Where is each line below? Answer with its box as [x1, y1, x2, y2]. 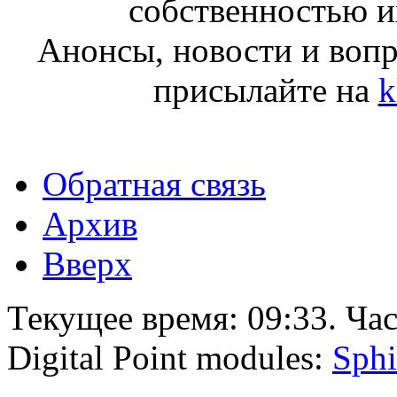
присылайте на [152, 70, 378, 109]
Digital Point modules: [7, 338, 332, 377]
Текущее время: [7, 298, 247, 337]
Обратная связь [43, 164, 266, 203]
